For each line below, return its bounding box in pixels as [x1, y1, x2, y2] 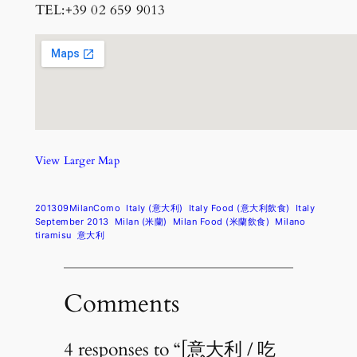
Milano [275, 216, 306, 228]
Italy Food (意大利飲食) [188, 202, 290, 214]
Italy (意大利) [126, 202, 183, 214]
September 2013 [34, 216, 109, 228]
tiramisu [34, 229, 72, 241]
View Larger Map [34, 152, 120, 168]
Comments [63, 286, 179, 320]
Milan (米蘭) [114, 216, 167, 228]
